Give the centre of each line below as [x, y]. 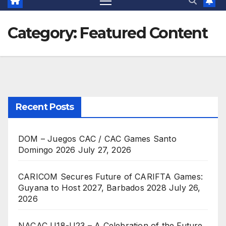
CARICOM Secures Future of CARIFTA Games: [111, 177]
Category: [44, 33]
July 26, [185, 188]
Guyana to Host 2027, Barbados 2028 [92, 188]
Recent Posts [45, 107]
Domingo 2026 [47, 150]
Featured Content [144, 33]
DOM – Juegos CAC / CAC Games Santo [97, 139]
